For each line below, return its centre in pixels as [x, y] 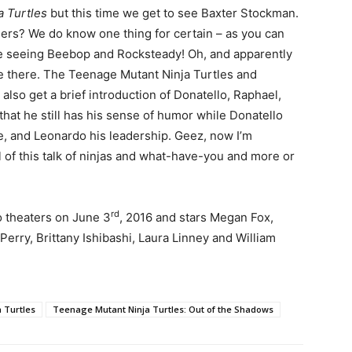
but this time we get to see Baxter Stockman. [174, 13]
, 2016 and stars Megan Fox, [196, 217]
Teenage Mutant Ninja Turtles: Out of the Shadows [163, 309]
